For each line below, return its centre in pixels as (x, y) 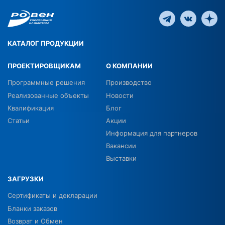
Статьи (19, 121)
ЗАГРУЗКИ (26, 179)
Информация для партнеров (152, 133)
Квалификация (31, 108)
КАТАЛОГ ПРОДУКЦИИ (46, 43)
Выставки (122, 158)
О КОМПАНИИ (130, 66)
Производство (129, 83)
